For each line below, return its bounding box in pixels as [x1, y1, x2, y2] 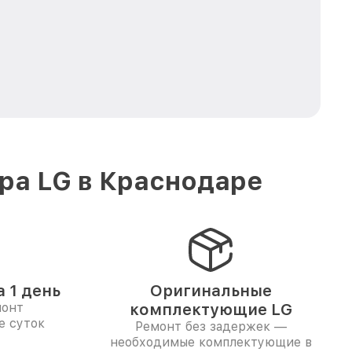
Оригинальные [149, 281, 272, 300]
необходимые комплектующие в [109, 335, 312, 350]
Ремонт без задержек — [134, 319, 287, 334]
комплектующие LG [129, 300, 292, 319]
